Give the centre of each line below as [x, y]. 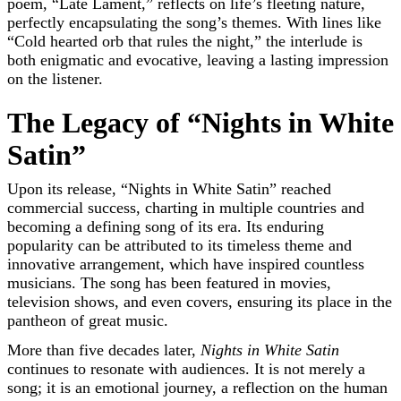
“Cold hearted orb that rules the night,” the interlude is [185, 42]
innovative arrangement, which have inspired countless [186, 264]
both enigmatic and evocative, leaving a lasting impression [198, 60]
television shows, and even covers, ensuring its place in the [200, 302]
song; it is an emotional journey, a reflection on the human [197, 388]
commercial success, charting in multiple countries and [186, 208]
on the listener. [55, 79]
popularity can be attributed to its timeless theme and [179, 246]
